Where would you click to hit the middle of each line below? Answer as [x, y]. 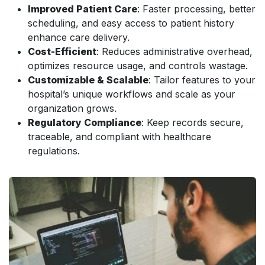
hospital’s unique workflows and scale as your [132, 94]
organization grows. [72, 109]
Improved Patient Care [83, 9]
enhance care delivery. [79, 38]
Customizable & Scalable [88, 80]
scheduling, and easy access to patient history [131, 23]
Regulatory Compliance [85, 123]
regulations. [54, 151]
